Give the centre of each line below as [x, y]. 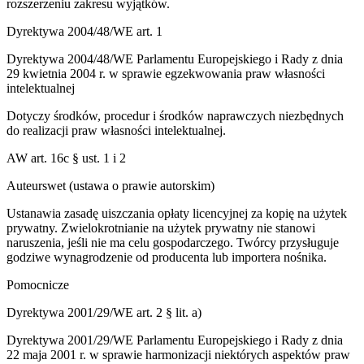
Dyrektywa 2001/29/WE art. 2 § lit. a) [104, 313]
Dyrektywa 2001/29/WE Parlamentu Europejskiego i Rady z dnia [175, 340]
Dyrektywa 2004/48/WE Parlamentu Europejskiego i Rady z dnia [175, 59]
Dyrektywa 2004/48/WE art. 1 [84, 32]
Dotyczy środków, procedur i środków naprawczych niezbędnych [175, 116]
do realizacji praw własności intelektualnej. [116, 131]
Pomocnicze [38, 285]
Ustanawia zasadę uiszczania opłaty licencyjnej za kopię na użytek [177, 214]
